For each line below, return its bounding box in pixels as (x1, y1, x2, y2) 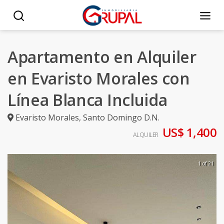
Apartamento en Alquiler (7, 46, 196, 67)
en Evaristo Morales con (7, 67, 190, 89)
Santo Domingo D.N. (83, 112, 159, 123)
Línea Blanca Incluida (7, 89, 167, 110)
